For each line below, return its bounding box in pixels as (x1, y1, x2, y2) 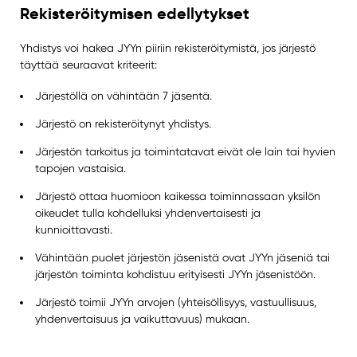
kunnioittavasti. (35, 222, 113, 236)
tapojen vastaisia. (35, 161, 127, 175)
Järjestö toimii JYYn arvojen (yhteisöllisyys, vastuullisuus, (35, 295, 317, 308)
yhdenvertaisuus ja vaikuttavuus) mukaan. (35, 312, 250, 325)
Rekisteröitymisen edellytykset (19, 3, 249, 25)
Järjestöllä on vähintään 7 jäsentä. (35, 88, 213, 102)
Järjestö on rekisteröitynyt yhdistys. (35, 116, 212, 130)
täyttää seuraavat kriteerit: (19, 57, 157, 71)
